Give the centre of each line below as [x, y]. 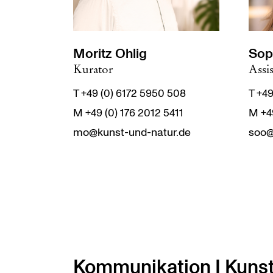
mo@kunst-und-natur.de [132, 133]
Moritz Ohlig [110, 54]
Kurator [93, 69]
